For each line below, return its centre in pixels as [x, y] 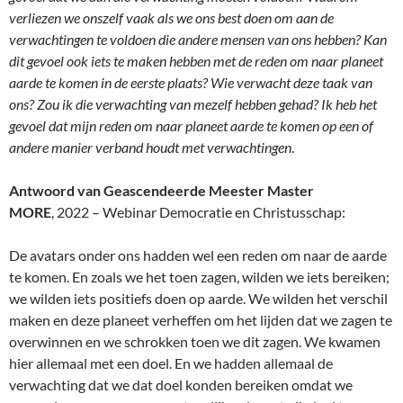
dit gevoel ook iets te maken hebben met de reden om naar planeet [196, 61]
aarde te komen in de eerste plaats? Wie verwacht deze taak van [191, 82]
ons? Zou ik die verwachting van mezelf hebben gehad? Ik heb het [193, 104]
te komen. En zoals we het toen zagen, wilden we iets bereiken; [199, 277]
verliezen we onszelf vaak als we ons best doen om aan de [171, 18]
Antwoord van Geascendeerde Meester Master [161, 190]
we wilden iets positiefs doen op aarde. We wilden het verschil [198, 298]
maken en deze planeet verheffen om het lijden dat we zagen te [201, 320]
